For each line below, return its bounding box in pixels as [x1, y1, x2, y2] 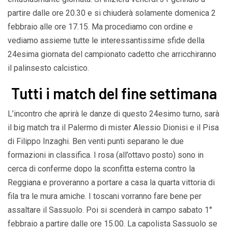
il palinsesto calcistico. [8, 63, 89, 73]
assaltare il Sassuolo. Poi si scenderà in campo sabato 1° [8, 205, 212, 215]
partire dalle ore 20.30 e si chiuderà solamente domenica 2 [8, 8, 216, 18]
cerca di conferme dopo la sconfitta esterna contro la [8, 163, 195, 174]
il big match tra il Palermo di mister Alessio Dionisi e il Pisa [8, 122, 219, 132]
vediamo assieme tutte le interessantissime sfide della [8, 35, 205, 45]
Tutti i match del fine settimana [11, 83, 217, 102]
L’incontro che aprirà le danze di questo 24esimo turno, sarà [8, 108, 219, 119]
